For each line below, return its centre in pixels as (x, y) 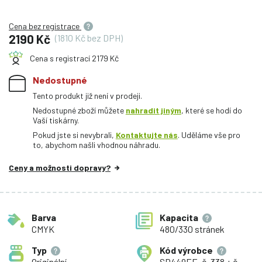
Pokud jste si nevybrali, (74, 135)
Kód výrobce (186, 250)
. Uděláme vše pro (209, 135)
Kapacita (179, 218)
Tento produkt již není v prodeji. (87, 96)
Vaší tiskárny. (56, 120)
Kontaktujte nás (146, 135)
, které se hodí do (211, 111)
